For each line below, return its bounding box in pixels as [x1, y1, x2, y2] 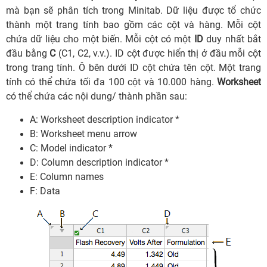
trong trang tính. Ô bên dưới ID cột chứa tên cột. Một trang [6, 62, 261, 74]
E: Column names [30, 171, 104, 183]
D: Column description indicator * [30, 157, 169, 169]
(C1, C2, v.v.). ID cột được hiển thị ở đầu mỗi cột [55, 48, 262, 60]
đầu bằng [6, 48, 50, 60]
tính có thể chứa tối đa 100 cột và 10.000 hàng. [6, 76, 217, 88]
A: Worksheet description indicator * [30, 114, 179, 126]
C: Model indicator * [30, 142, 113, 154]
